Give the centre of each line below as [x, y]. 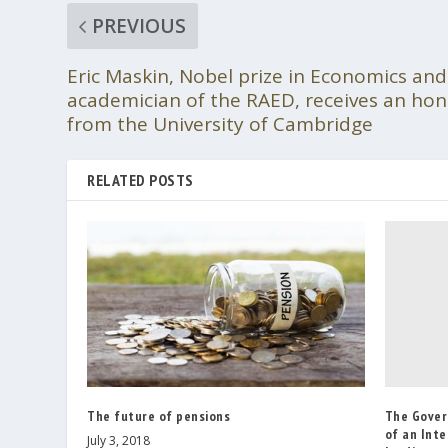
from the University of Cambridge [220, 123]
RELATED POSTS [140, 179]
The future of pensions [159, 416]
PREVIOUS [139, 25]
